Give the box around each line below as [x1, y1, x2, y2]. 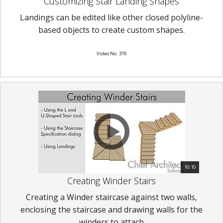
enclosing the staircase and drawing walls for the [20, 204, 203, 215]
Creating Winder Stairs [67, 174, 156, 187]
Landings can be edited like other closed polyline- [20, 11, 203, 23]
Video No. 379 [97, 50, 126, 57]
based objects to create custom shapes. [38, 24, 185, 35]
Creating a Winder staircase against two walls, [26, 191, 197, 203]
